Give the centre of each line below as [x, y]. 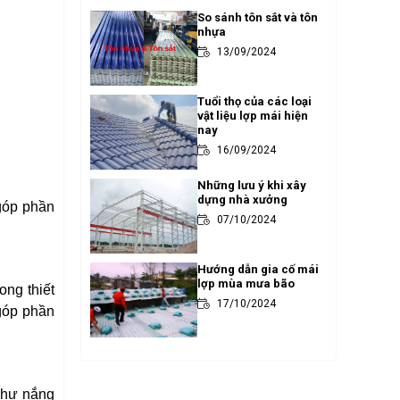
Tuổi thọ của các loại [254, 101]
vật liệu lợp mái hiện [253, 116]
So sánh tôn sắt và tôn [258, 17]
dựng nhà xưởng [242, 200]
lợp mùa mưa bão [246, 283]
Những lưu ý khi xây [252, 185]
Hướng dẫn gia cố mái [258, 269]
